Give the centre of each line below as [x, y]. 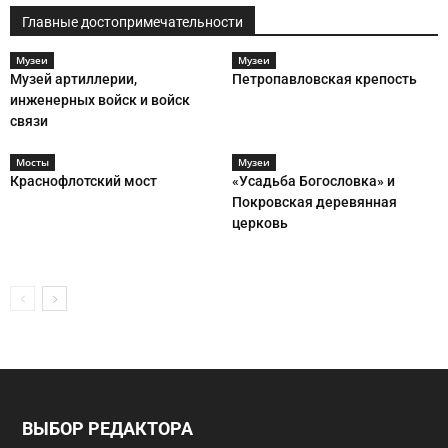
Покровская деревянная [314, 201]
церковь [259, 222]
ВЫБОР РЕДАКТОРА [107, 428]
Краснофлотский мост [83, 180]
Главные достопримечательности [132, 21]
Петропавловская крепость [324, 78]
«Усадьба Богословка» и [313, 180]
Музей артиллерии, [73, 78]
